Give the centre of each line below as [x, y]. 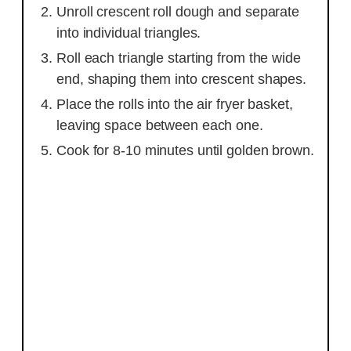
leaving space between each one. [160, 125]
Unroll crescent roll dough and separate [178, 12]
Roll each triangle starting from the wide [179, 58]
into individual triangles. [129, 33]
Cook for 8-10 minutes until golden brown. [185, 150]
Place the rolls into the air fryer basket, [175, 104]
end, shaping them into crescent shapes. [182, 79]
